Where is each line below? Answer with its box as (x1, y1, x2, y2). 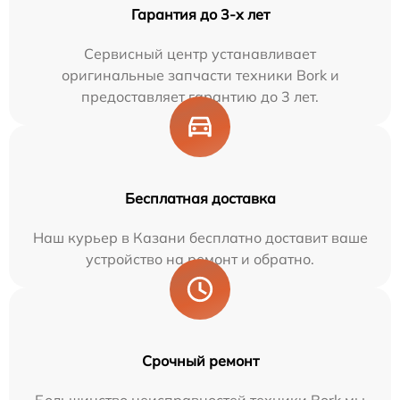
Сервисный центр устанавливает (84, 44, 316, 62)
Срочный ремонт (141, 351, 259, 370)
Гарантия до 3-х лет (130, 4, 270, 23)
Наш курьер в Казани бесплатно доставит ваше (32, 228, 368, 246)
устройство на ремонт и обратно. (86, 249, 314, 268)
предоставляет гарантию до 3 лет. (81, 87, 319, 105)
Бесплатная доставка (124, 188, 276, 207)
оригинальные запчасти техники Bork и (61, 65, 339, 84)
